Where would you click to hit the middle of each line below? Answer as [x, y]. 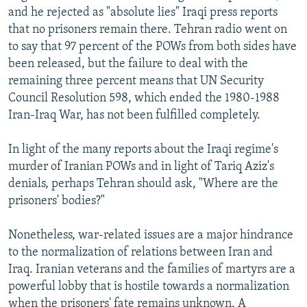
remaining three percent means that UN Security [136, 81]
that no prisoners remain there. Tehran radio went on [148, 29]
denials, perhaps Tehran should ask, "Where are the [143, 184]
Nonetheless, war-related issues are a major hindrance [151, 235]
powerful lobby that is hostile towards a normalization [149, 286]
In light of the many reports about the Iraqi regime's [143, 149]
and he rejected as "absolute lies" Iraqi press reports [143, 12]
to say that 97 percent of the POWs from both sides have [152, 47]
